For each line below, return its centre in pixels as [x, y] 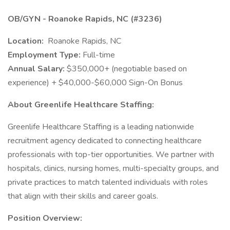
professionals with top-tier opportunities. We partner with [111, 155]
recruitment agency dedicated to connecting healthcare [105, 141]
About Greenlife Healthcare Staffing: [81, 105]
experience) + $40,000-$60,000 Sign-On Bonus [95, 83]
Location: [27, 41]
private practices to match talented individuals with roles [108, 182]
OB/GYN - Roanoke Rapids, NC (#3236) [85, 19]
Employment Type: [45, 55]
